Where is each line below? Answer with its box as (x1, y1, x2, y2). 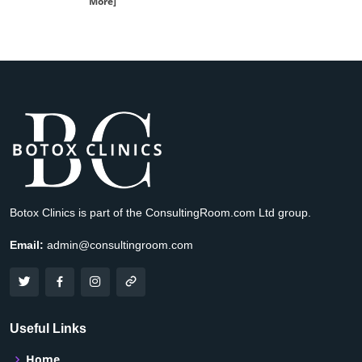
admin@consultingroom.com (44, 238, 193, 252)
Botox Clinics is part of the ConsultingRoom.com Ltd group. (10, 206, 311, 220)
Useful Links (10, 322, 86, 336)
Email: (10, 238, 44, 252)
